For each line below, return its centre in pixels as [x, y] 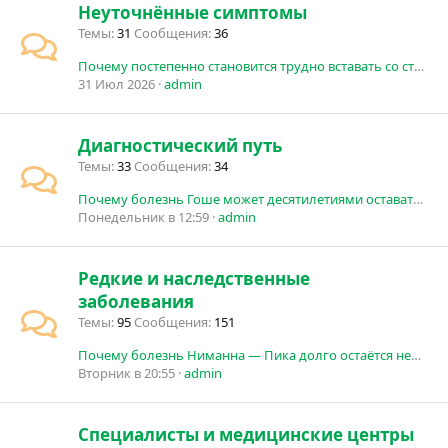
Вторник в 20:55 [126, 373]
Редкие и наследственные [194, 278]
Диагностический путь [180, 145]
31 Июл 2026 [116, 84]
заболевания [136, 301]
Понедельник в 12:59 [143, 217]
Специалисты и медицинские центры [246, 434]
